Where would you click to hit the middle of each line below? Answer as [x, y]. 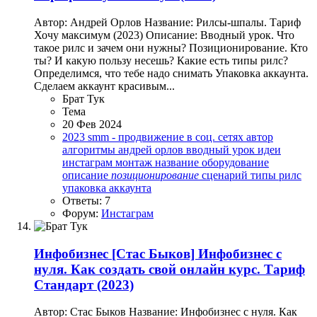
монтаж [135, 162]
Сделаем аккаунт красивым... [104, 86]
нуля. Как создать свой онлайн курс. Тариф [169, 269]
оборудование [235, 162]
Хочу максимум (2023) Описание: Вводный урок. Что [164, 35]
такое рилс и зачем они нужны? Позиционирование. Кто [171, 48]
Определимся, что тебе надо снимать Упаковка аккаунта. [171, 73]
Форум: [82, 213]
